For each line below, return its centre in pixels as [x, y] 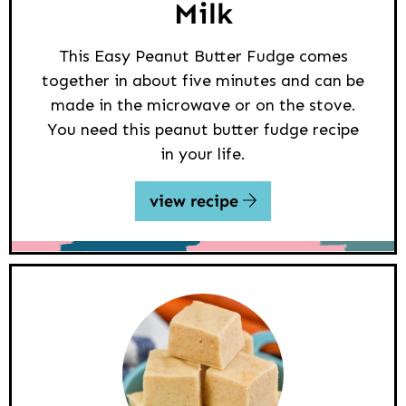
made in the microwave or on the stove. [203, 105]
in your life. [203, 154]
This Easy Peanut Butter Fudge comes [203, 56]
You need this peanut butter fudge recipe [203, 129]
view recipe [196, 201]
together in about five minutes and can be [203, 80]
